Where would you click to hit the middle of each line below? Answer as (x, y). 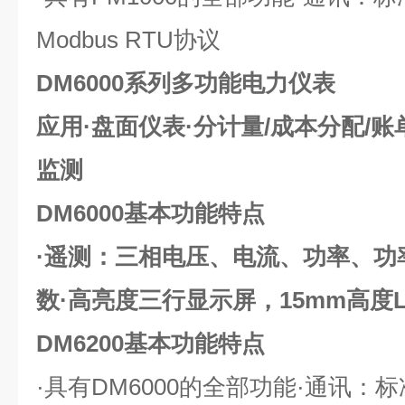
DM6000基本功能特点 (151, 213)
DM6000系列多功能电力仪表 (186, 83)
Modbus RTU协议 (128, 40)
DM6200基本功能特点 (151, 344)
